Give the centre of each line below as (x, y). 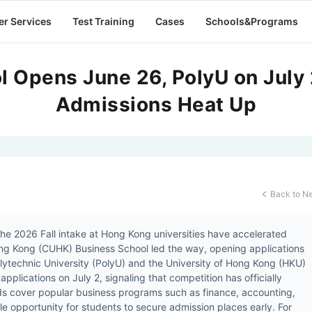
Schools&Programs (251, 21)
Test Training (103, 21)
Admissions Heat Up (156, 104)
